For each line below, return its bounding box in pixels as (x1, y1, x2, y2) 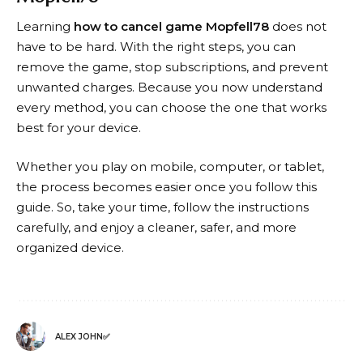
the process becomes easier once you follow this (16, 178, 317, 194)
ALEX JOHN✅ (55, 331, 109, 342)
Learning (16, 19, 74, 35)
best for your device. (16, 120, 141, 136)
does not (269, 19, 327, 35)
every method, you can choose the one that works (16, 100, 327, 116)
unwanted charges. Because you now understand (16, 79, 322, 96)
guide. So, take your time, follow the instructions (16, 199, 309, 215)
